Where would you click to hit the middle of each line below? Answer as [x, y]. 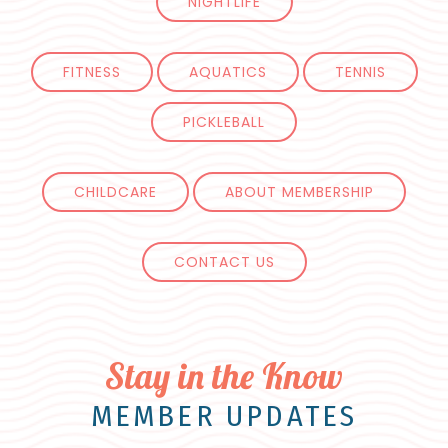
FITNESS [91, 72]
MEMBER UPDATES [224, 416]
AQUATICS [227, 72]
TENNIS [360, 72]
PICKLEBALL [224, 122]
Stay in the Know [224, 376]
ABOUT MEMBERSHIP [299, 192]
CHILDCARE [115, 192]
